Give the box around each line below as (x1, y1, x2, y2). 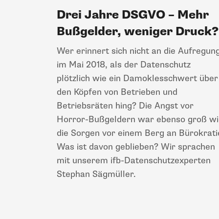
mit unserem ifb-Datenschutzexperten (57, 154, 211, 166)
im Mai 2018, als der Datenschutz (57, 59, 191, 70)
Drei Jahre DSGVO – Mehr (57, 7, 209, 22)
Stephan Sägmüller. (57, 168, 136, 179)
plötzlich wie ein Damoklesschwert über (57, 72, 218, 84)
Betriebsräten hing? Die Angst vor (57, 100, 194, 111)
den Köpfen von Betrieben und (57, 86, 177, 97)
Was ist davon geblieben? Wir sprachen (57, 141, 215, 152)
